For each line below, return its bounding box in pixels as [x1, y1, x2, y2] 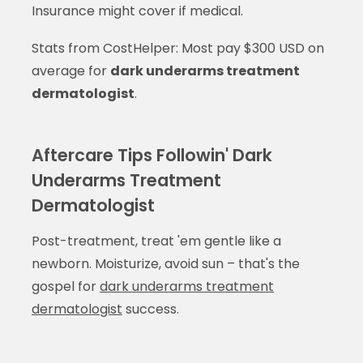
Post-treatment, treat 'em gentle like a [31, 231, 281, 250]
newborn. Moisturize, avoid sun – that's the [31, 254, 300, 273]
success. [122, 299, 179, 318]
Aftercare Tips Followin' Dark [31, 143, 272, 167]
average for [31, 61, 110, 80]
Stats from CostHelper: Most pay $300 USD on [31, 38, 324, 58]
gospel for [31, 276, 100, 296]
